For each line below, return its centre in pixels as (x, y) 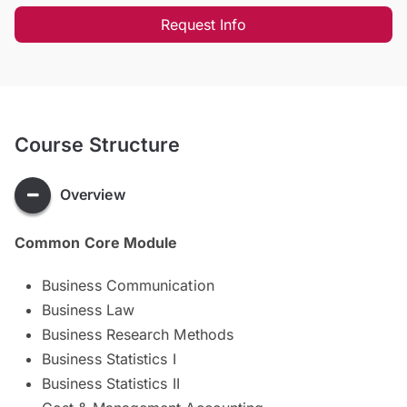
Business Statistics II (111, 383)
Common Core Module (96, 242)
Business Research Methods (138, 334)
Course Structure (98, 144)
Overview (93, 195)
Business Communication (128, 285)
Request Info (203, 24)
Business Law (88, 309)
